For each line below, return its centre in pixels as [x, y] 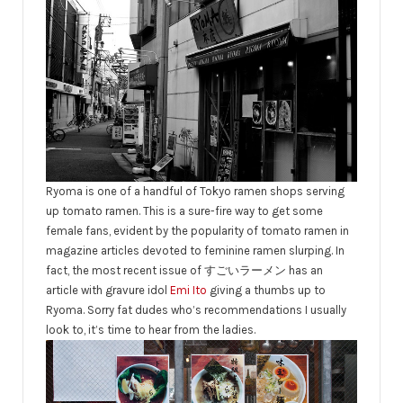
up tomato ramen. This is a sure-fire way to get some [184, 211]
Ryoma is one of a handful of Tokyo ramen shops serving [195, 192]
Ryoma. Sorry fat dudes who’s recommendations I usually [196, 310]
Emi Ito [188, 291]
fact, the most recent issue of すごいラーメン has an [184, 271]
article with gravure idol [108, 291]
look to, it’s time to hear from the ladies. [151, 330]
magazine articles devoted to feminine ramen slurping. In [195, 251]
